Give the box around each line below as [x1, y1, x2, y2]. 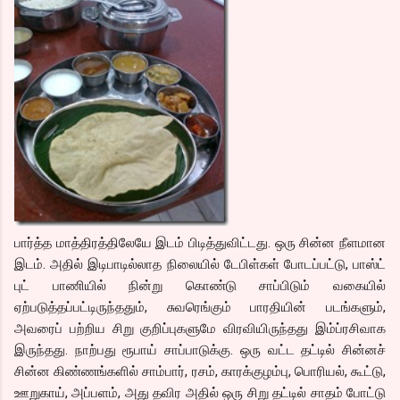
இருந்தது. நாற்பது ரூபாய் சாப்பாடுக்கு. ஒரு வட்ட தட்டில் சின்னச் [14, 342, 386, 358]
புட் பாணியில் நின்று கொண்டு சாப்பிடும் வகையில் [14, 278, 386, 294]
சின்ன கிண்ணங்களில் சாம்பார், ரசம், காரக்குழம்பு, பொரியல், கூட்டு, [14, 363, 386, 379]
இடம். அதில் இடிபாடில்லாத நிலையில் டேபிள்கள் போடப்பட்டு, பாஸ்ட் [14, 256, 386, 272]
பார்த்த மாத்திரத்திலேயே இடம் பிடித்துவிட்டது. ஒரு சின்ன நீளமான [14, 235, 386, 251]
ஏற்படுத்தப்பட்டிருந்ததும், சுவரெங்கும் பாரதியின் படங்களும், [14, 299, 386, 315]
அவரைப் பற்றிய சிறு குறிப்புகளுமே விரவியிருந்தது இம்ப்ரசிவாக [14, 321, 386, 337]
